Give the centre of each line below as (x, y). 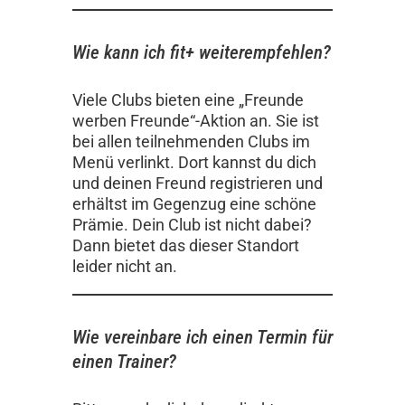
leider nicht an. (125, 267)
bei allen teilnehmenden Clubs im (191, 142)
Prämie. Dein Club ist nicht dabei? (192, 225)
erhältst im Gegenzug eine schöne (194, 204)
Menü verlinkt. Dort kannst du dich (194, 163)
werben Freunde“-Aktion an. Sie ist (196, 121)
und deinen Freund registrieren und (198, 184)
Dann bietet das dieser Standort (186, 246)
